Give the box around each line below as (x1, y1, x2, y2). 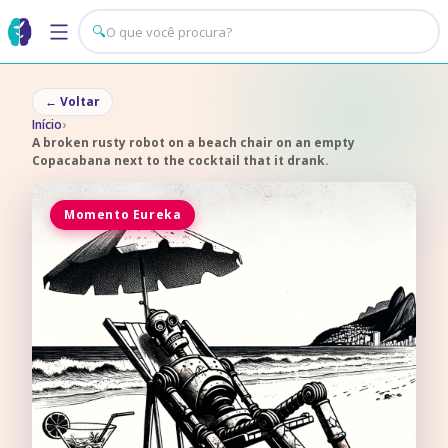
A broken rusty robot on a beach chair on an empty (32, 134, 355, 151)
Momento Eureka (64, 206, 182, 223)
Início (32, 116, 62, 133)
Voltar (60, 93, 100, 110)
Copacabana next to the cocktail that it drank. (32, 152, 329, 169)
